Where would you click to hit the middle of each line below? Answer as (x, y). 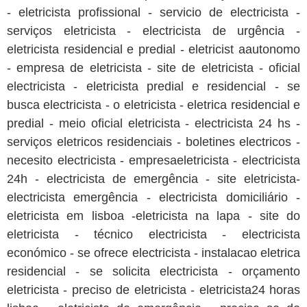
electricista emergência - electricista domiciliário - (153, 198)
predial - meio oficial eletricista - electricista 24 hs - (153, 124)
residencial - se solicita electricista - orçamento (153, 272)
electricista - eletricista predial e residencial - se (153, 87)
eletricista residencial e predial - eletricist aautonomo (153, 50)
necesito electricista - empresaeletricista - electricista (153, 161)
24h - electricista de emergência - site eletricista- (153, 179)
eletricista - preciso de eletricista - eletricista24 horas (153, 290)
